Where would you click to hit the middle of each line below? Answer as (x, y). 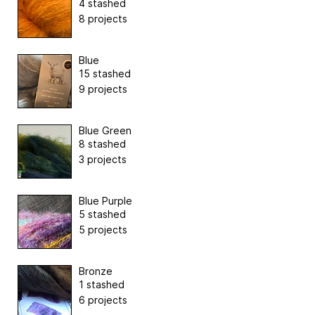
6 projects (103, 300)
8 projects (103, 18)
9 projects (103, 89)
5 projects (103, 229)
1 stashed (102, 284)
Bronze (96, 271)
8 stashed (102, 143)
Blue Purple (105, 200)
